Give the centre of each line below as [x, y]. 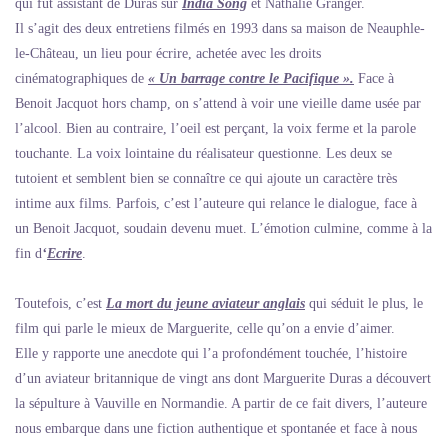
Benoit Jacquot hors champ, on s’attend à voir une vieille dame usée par [218, 104]
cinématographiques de [81, 79]
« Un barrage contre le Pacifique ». [251, 79]
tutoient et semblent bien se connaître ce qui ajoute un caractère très [206, 179]
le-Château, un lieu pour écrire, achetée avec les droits [168, 54]
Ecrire [64, 254]
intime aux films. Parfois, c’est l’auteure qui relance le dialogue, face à [216, 204]
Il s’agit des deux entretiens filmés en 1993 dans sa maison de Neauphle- [220, 29]
